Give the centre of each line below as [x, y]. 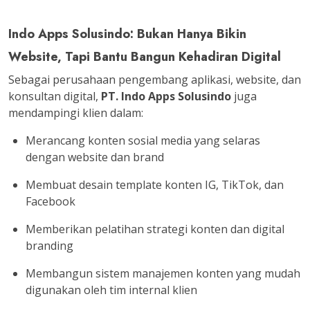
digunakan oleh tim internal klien [111, 290]
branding [49, 246]
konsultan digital [52, 96]
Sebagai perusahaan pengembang [100, 80]
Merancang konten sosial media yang [124, 140]
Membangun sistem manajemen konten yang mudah [163, 273]
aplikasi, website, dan [246, 80]
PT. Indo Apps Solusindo [166, 96]
